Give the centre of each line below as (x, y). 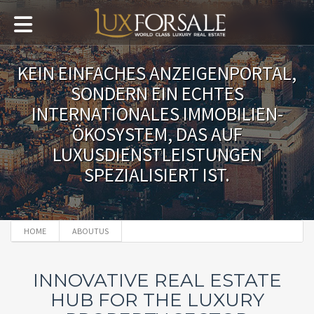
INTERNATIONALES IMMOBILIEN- (157, 114)
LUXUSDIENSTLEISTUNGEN (157, 154)
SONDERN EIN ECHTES (157, 93)
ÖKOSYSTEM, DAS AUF (157, 134)
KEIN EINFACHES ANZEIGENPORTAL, (157, 73)
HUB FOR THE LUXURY (157, 300)
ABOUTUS (90, 231)
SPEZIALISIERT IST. (157, 175)
